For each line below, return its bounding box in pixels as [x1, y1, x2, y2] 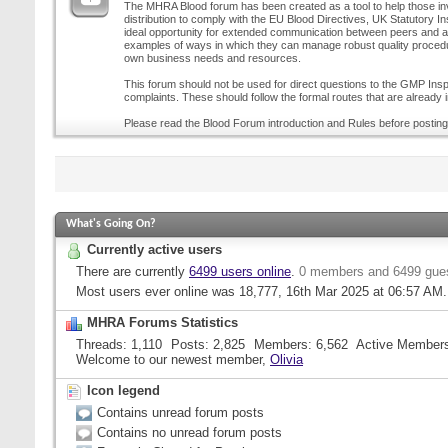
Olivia [270, 351, 303, 367]
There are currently [76, 263, 189, 279]
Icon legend [87, 383, 160, 399]
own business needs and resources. [124, 52, 301, 64]
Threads [76, 336, 123, 352]
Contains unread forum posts [97, 404, 264, 420]
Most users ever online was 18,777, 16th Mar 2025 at [76, 283, 388, 299]
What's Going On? [66, 218, 156, 230]
